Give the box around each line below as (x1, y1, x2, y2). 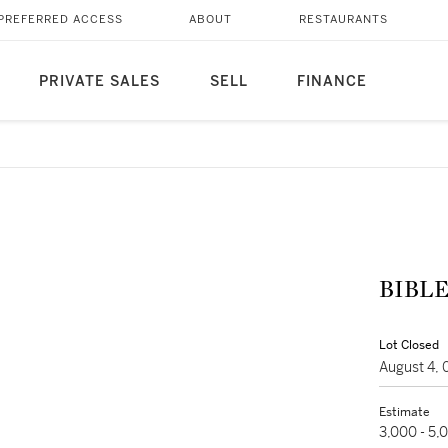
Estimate (379, 404, 430, 420)
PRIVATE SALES (38, 73, 160, 90)
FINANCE (296, 73, 367, 90)
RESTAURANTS (298, 13, 388, 26)
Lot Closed (379, 337, 439, 353)
